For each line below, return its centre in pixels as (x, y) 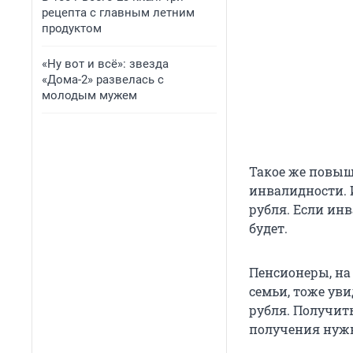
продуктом (72, 28)
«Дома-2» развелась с (103, 80)
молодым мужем (89, 95)
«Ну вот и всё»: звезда (105, 64)
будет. (270, 229)
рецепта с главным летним (118, 13)
